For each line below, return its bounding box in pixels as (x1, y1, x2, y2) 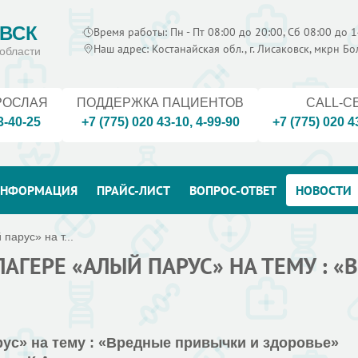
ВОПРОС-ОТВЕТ (189, 182, 276, 198)
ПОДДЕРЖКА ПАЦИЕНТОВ (77, 96, 244, 109)
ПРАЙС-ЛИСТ (97, 182, 170, 198)
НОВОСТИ (296, 182, 352, 198)
